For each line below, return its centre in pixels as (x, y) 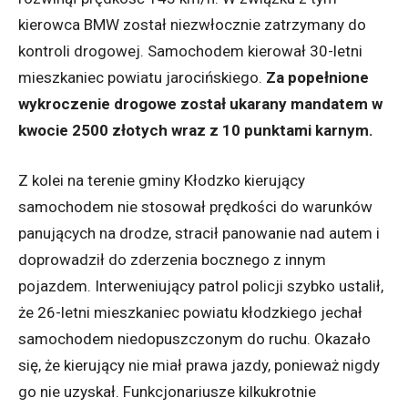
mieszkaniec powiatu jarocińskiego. (142, 78)
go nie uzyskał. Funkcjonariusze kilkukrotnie (167, 392)
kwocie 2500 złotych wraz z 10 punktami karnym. (196, 131)
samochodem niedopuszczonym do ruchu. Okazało (194, 339)
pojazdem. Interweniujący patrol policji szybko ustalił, (201, 286)
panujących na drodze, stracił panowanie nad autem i (199, 234)
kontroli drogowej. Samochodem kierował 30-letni (190, 51)
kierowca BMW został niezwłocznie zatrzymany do (192, 25)
